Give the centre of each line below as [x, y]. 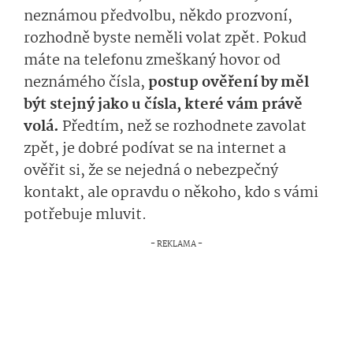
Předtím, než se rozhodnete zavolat [184, 126]
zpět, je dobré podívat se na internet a [155, 149]
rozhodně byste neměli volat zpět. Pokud [165, 38]
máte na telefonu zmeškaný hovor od [152, 60]
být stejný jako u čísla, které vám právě [163, 104]
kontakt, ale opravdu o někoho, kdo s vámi [171, 193]
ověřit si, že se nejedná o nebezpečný [151, 171]
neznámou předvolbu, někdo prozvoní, [158, 16]
